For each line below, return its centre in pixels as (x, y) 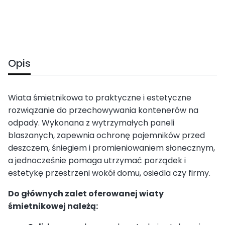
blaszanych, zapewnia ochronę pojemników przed (106, 135)
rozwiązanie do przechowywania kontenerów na (103, 110)
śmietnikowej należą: (53, 206)
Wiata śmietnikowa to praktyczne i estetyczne (100, 97)
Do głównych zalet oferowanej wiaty (86, 193)
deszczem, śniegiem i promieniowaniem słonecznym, (111, 148)
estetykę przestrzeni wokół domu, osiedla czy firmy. (109, 173)
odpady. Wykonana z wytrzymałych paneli (91, 123)
